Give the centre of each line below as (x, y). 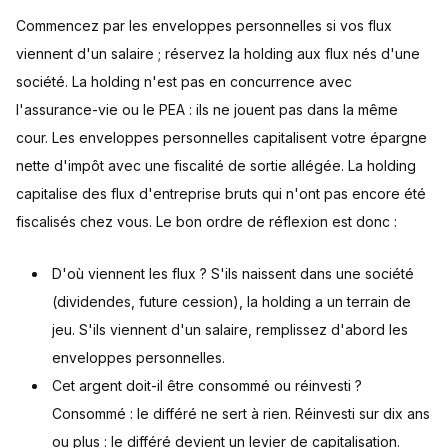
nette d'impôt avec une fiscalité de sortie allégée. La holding (216, 166)
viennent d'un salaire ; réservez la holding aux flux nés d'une (218, 54)
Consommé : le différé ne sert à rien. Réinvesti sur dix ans (241, 414)
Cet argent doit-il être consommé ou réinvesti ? (207, 386)
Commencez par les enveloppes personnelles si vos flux (204, 26)
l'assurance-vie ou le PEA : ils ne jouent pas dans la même (207, 110)
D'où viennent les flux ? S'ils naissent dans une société (233, 274)
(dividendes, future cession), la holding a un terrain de (231, 302)
